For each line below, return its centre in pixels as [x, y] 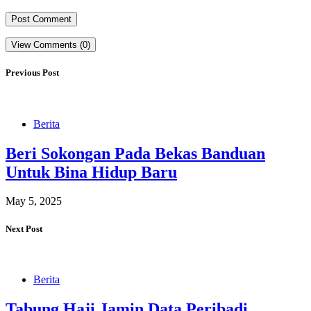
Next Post [24, 228]
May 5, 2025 [34, 201]
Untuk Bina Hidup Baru [91, 172]
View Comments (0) [51, 45]
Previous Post [32, 73]
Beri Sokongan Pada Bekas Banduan [135, 153]
